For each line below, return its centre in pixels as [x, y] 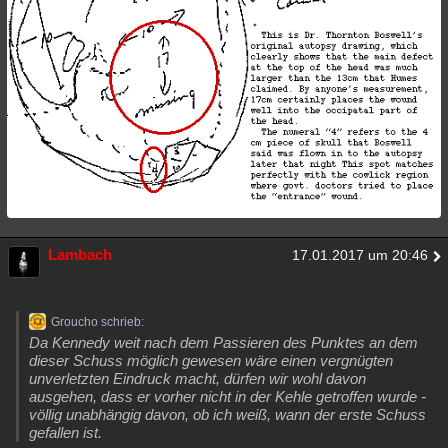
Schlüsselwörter [161, 60]
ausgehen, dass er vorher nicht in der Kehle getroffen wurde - [227, 397]
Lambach [80, 255]
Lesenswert [54, 60]
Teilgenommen [139, 21]
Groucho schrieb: [97, 322]
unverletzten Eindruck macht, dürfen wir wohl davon [197, 379]
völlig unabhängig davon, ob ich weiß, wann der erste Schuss [227, 415]
